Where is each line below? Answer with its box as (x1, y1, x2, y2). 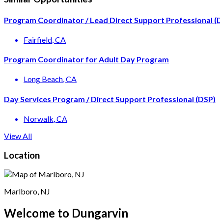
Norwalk (24, 113, 54, 123)
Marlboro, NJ (4, 187, 50, 196)
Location (4, 149, 40, 161)
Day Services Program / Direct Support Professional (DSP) (4, 94, 216, 104)
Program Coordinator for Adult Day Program (4, 55, 169, 64)
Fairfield (24, 34, 52, 44)
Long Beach (24, 74, 63, 84)
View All (4, 131, 32, 140)
